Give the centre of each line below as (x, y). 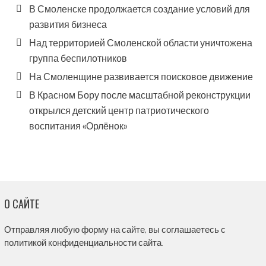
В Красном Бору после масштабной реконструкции (140, 95)
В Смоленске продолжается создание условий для (139, 9)
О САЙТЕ (21, 204)
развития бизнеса (68, 25)
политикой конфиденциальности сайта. (83, 243)
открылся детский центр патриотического (119, 111)
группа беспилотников (78, 58)
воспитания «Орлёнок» (78, 126)
